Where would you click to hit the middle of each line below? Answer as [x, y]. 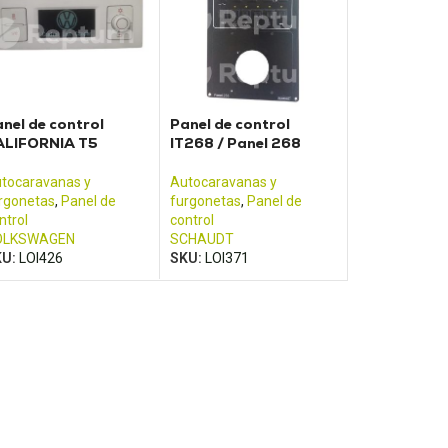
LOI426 [40, 258]
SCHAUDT [202, 239]
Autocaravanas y [224, 182]
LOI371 [227, 258]
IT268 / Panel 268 [236, 143]
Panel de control [230, 124]
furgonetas [206, 201]
